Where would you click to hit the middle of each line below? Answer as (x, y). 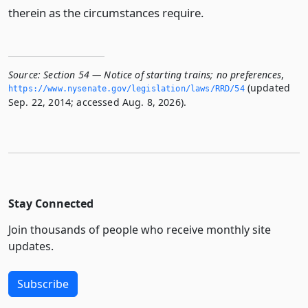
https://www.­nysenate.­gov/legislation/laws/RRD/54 (126, 89)
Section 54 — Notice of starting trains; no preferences (162, 75)
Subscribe (43, 284)
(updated (267, 88)
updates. (31, 246)
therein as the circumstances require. (106, 13)
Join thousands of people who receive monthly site (140, 230)
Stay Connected (51, 203)
